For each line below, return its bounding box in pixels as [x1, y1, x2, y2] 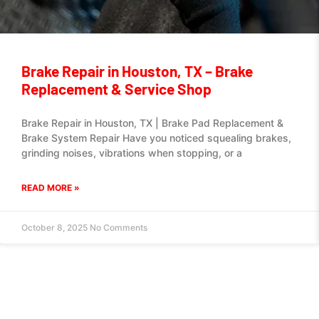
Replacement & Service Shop [21, 80, 211, 98]
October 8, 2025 [21, 222, 90, 233]
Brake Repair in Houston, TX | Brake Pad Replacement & [21, 117, 283, 129]
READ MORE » [21, 182, 80, 193]
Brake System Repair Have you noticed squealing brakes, [21, 132, 291, 144]
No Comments [90, 222, 147, 233]
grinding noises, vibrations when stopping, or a [21, 147, 242, 159]
